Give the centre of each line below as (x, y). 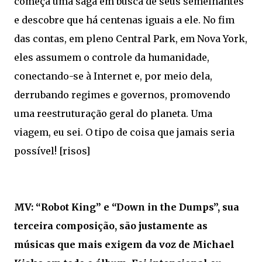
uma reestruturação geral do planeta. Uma (113, 114)
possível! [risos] (52, 151)
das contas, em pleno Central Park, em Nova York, (131, 39)
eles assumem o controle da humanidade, (112, 58)
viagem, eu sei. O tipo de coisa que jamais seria (124, 132)
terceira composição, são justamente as (111, 226)
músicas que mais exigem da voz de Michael (124, 245)
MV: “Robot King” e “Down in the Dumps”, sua (127, 207)
